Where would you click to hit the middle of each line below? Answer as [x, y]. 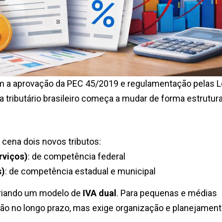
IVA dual [100, 193]
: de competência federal [77, 156]
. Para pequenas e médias [167, 193]
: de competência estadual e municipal [80, 171]
